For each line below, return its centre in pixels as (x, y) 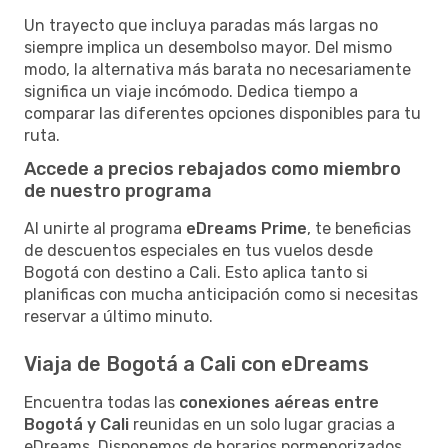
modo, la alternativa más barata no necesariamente (217, 69)
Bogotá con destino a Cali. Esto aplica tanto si (196, 272)
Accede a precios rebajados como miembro (212, 168)
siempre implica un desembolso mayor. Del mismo (208, 47)
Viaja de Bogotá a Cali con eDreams (196, 363)
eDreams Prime (246, 228)
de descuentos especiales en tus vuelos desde (198, 250)
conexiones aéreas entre (279, 402)
